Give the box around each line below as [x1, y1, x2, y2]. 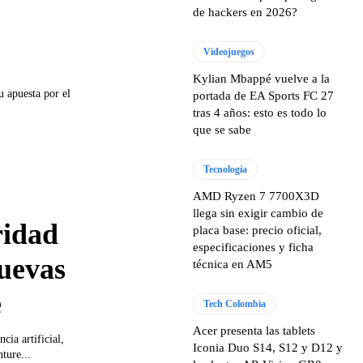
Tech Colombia [203, 298, 267, 310]
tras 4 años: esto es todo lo [193, 106, 327, 119]
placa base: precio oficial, [193, 224, 322, 237]
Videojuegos [203, 46, 255, 58]
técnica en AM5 [193, 258, 273, 271]
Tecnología [203, 164, 248, 175]
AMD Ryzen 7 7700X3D [193, 190, 320, 203]
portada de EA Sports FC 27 [193, 89, 335, 102]
